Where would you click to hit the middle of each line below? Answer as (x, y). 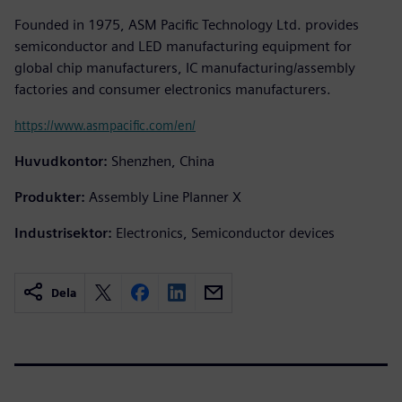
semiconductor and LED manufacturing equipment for (183, 46)
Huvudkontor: (61, 161)
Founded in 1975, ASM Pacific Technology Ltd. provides (187, 24)
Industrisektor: (63, 232)
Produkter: (50, 197)
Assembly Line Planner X (165, 197)
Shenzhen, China (163, 161)
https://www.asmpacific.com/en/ (105, 125)
